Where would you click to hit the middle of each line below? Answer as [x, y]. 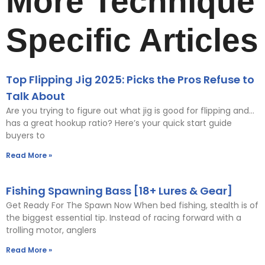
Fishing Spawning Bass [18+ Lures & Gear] [119, 190]
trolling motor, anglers [51, 230]
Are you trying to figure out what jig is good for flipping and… [130, 110]
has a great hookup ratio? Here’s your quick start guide [119, 123]
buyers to [25, 135]
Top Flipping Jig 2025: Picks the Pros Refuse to [130, 79]
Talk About [35, 96]
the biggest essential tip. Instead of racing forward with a [124, 217]
